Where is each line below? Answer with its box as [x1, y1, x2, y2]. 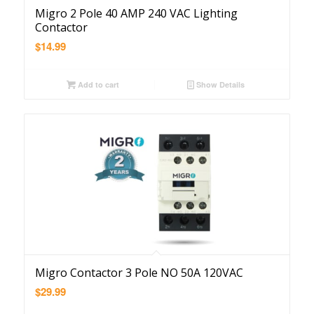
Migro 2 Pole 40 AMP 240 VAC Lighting [34, 6, 238, 21]
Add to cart [75, 79, 119, 90]
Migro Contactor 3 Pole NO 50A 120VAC [34, 265, 243, 280]
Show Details [194, 79, 245, 90]
